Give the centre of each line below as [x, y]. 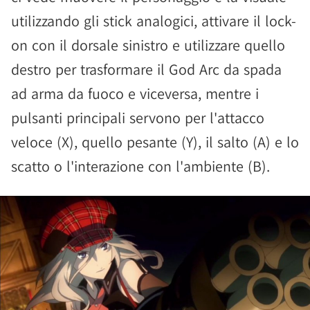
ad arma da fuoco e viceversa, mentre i [135, 93]
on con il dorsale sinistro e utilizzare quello [148, 45]
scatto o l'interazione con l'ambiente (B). [140, 166]
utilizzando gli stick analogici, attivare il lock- [154, 21]
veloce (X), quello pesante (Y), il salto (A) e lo [155, 142]
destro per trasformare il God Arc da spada [146, 69]
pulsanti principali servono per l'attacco [138, 118]
